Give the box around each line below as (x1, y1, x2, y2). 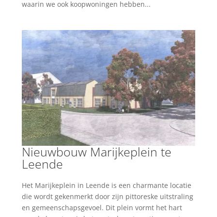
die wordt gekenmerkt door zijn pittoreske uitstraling (21, 191, 193, 201)
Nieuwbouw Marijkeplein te (21, 143, 171, 160)
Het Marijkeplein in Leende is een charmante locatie (21, 180, 191, 190)
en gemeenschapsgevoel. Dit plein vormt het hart (21, 202, 182, 212)
